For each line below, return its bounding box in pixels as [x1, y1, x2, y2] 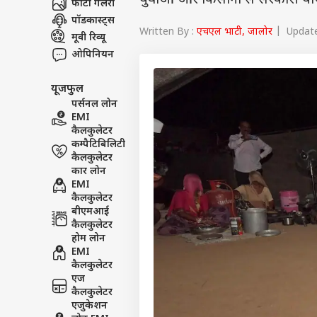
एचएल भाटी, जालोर [197, 25, 272, 39]
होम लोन [71, 232, 105, 246]
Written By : [139, 25, 197, 39]
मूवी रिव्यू [71, 30, 105, 45]
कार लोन [71, 165, 106, 178]
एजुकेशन [71, 299, 108, 313]
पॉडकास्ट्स [71, 13, 115, 28]
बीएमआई [71, 205, 109, 219]
